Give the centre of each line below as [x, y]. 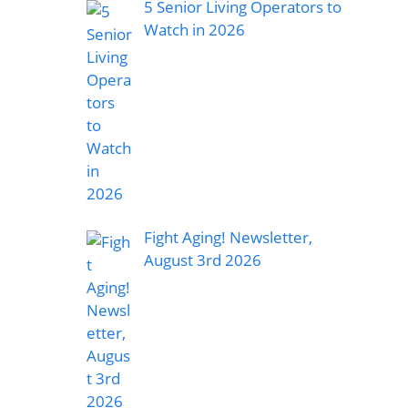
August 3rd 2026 [202, 260]
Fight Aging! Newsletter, [228, 238]
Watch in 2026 [196, 30]
